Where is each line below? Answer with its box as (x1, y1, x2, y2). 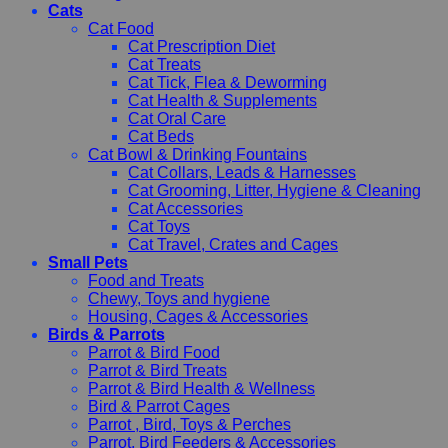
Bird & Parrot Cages (88, 397, 230, 415)
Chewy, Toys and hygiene (88, 289, 270, 307)
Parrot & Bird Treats (88, 361, 227, 379)
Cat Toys (128, 217, 190, 235)
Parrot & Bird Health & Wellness (88, 379, 315, 397)
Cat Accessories (128, 199, 243, 217)
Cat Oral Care (128, 109, 226, 127)
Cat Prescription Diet (128, 37, 275, 55)
